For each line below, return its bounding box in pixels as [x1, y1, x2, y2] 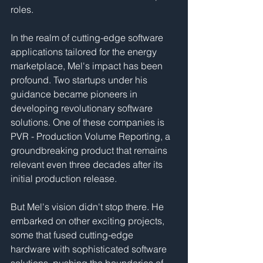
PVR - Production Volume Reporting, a [11, 130, 173, 142]
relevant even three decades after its [11, 159, 165, 170]
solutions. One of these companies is [11, 116, 167, 128]
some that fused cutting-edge [11, 229, 136, 241]
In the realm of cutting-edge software [11, 32, 166, 43]
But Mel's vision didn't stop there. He [11, 201, 166, 213]
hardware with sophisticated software [11, 243, 169, 255]
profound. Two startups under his [11, 74, 150, 86]
